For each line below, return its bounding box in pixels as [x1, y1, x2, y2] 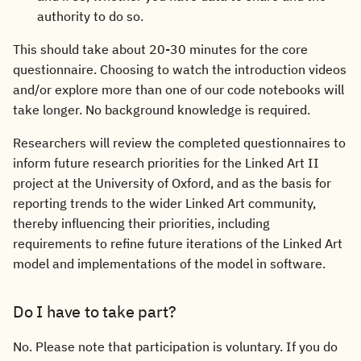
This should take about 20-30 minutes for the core [13, 41, 308, 57]
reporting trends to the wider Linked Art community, [13, 195, 316, 211]
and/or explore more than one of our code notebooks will [13, 81, 344, 98]
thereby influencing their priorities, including [13, 215, 270, 231]
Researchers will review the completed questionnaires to [13, 135, 346, 151]
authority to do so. [37, 8, 143, 24]
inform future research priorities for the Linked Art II [13, 155, 319, 171]
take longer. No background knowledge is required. [13, 102, 310, 118]
